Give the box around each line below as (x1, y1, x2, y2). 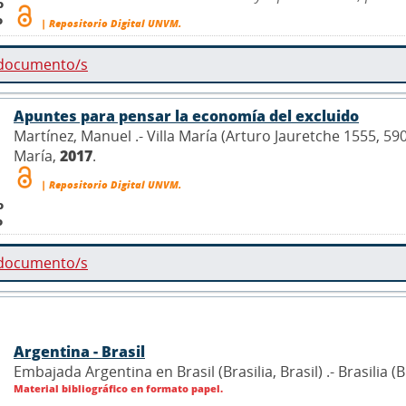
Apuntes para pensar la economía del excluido (14, 106, 359, 127)
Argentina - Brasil (14, 342, 145, 362)
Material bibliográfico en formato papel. (14, 382, 223, 396)
